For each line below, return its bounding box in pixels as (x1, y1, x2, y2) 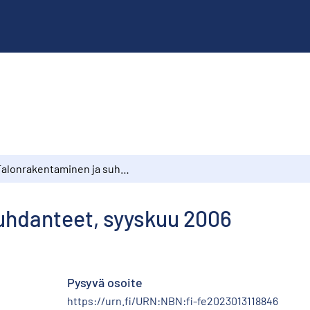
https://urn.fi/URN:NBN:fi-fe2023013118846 (67, 293, 278, 307)
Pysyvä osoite (67, 274, 143, 290)
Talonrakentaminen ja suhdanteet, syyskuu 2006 (120, 161, 129, 175)
